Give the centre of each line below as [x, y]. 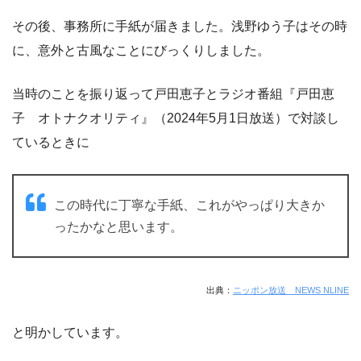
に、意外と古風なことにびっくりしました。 [141, 50]
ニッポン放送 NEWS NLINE [291, 290]
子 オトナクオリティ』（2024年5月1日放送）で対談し [176, 118]
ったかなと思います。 [118, 226]
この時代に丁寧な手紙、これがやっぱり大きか [189, 205]
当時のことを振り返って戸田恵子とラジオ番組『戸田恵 [173, 93]
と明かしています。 [70, 332]
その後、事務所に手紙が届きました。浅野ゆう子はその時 [180, 26]
